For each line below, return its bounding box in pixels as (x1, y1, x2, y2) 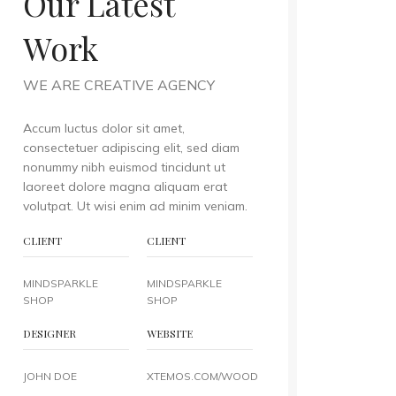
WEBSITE (146, 326, 193, 340)
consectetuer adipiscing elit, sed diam (22, 140, 240, 156)
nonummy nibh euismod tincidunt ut (22, 159, 225, 175)
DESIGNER (22, 326, 76, 340)
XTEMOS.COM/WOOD (146, 369, 258, 383)
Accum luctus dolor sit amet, (22, 120, 185, 136)
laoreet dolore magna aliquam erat (22, 179, 227, 194)
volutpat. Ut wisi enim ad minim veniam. (22, 198, 247, 214)
